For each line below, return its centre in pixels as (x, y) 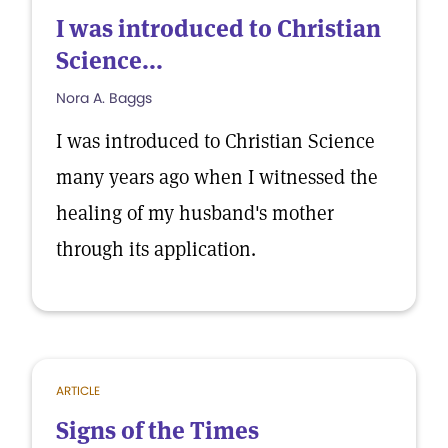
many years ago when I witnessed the (217, 177)
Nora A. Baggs (104, 98)
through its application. (156, 249)
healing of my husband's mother (195, 213)
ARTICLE (78, 390)
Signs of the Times (157, 430)
